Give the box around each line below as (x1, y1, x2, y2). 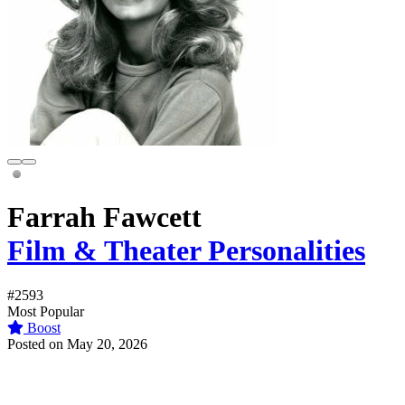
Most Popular (7, 303, 84, 319)
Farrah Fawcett (7, 201, 202, 234)
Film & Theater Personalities (7, 234, 365, 268)
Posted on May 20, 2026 (7, 335, 147, 352)
